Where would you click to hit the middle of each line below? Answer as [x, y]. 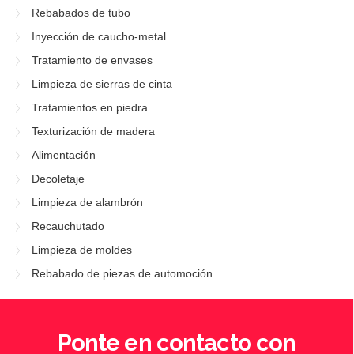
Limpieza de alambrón [87, 203]
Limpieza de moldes [82, 250]
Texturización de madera [93, 132]
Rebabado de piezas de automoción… [128, 274]
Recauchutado [68, 226]
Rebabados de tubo [81, 13]
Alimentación [64, 155]
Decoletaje [58, 179]
